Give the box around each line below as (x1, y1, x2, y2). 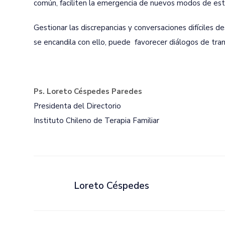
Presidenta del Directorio (34, 101, 121, 111)
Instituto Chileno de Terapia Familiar (34, 116, 159, 126)
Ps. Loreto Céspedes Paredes (34, 86, 142, 96)
